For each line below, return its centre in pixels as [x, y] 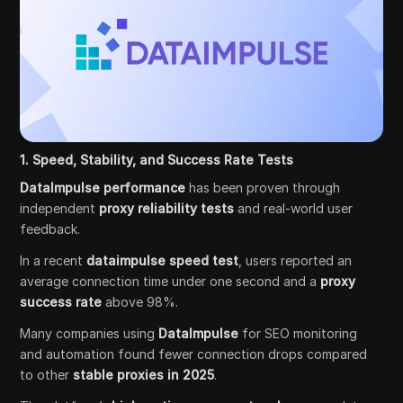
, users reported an [296, 260]
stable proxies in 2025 [144, 374]
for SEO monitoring [298, 333]
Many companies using [90, 333]
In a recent [54, 260]
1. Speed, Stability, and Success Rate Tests [157, 159]
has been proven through [263, 187]
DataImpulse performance [103, 187]
